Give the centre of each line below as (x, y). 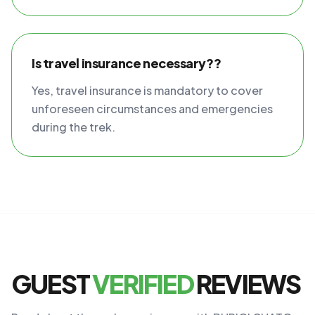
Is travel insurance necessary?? (127, 63)
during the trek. (73, 127)
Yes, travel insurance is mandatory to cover (147, 90)
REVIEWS (247, 284)
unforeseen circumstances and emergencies (152, 109)
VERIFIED (143, 284)
